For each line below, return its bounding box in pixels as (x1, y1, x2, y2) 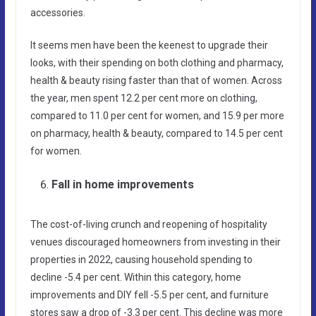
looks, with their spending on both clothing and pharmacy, (30, 56, 284, 68)
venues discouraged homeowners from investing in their (30, 236, 281, 248)
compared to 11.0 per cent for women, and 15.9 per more (30, 109, 284, 121)
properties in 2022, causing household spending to (30, 253, 253, 265)
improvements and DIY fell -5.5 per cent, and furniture (30, 288, 269, 300)
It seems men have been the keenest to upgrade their (30, 39, 268, 51)
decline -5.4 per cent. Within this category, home (30, 271, 241, 283)
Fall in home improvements (51, 177, 194, 191)
